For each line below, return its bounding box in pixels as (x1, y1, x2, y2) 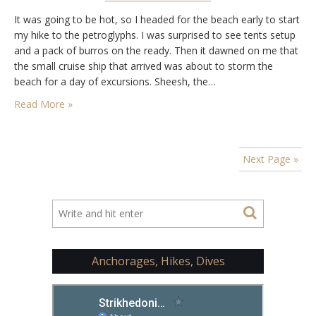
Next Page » (243, 152, 298, 166)
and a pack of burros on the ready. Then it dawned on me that (14, 43, 298, 57)
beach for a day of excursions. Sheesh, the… (14, 74, 216, 88)
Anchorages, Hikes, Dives (91, 253, 225, 269)
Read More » (14, 97, 73, 111)
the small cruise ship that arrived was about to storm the (14, 59, 273, 73)
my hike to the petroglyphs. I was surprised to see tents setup (14, 28, 296, 42)
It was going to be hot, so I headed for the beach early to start (14, 12, 300, 26)
